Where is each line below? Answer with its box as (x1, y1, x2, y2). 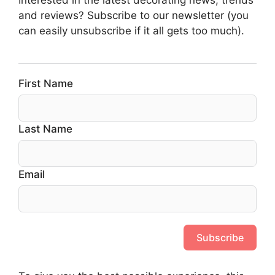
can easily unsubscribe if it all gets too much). (18, 24, 244, 37)
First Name (18, 77, 73, 90)
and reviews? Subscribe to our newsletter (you (18, 9, 249, 21)
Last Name (18, 122, 72, 135)
